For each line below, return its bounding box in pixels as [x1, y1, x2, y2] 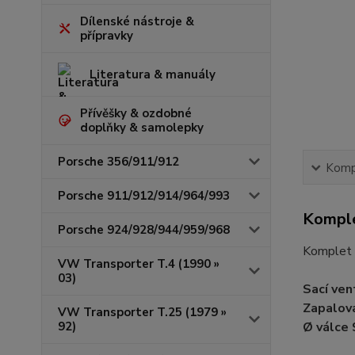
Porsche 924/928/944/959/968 [58, 222, 230, 238]
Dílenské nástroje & [80, 13, 194, 29]
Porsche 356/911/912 [58, 154, 179, 170]
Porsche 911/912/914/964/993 [58, 188, 230, 204]
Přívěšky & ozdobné [80, 105, 192, 121]
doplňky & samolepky [80, 120, 204, 136]
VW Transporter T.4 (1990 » [58, 256, 219, 272]
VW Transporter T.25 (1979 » [58, 304, 227, 320]
